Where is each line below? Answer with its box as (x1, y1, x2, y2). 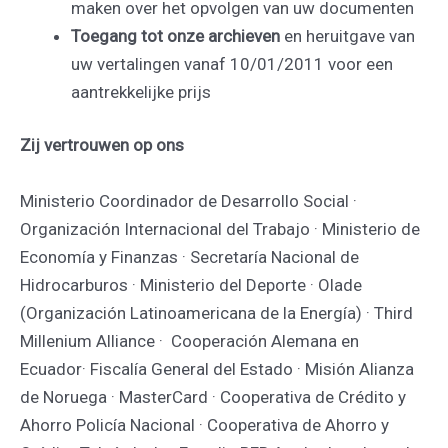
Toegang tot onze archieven (71, 25, 280, 46)
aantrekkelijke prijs (71, 81, 211, 102)
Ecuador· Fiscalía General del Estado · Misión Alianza (20, 358, 414, 379)
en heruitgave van (280, 25, 415, 46)
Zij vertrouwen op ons (20, 135, 184, 156)
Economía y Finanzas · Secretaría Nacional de (20, 246, 359, 267)
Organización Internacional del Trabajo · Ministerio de (20, 218, 420, 239)
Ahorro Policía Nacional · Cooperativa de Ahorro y (20, 414, 389, 435)
